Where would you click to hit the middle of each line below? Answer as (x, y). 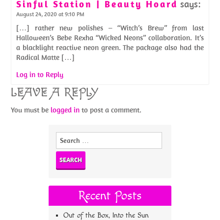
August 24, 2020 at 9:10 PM (51, 14)
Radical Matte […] (46, 57)
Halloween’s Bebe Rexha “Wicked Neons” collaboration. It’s (110, 38)
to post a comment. (111, 110)
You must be (31, 110)
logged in (65, 110)
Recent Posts (110, 196)
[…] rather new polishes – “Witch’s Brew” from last (110, 28)
